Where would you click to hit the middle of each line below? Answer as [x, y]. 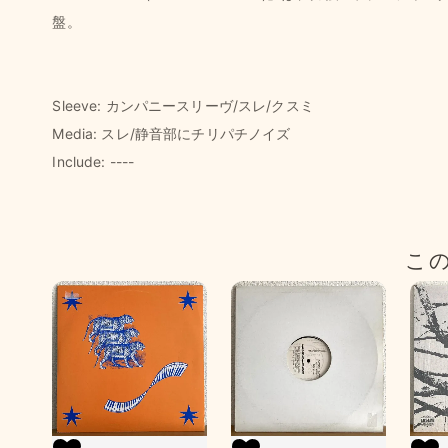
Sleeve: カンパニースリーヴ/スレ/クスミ [183, 105]
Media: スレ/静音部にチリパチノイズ [171, 133]
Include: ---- [93, 161]
